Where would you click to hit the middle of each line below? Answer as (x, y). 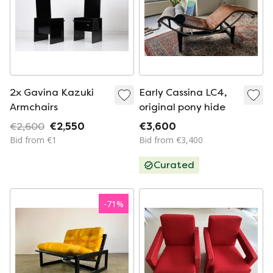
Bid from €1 (33, 140)
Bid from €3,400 (171, 140)
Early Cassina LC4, (183, 92)
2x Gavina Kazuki (52, 92)
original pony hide (182, 107)
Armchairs (34, 107)
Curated (174, 165)
